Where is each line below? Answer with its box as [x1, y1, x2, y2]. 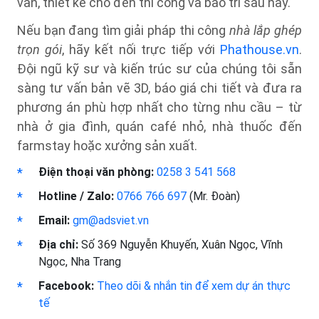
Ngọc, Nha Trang [38, 255, 121, 268]
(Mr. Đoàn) [187, 189, 240, 203]
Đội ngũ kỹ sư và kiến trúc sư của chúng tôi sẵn [17, 61, 302, 76]
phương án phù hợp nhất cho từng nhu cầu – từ [17, 100, 302, 115]
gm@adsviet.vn [73, 214, 149, 227]
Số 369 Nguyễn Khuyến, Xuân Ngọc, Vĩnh [78, 238, 283, 251]
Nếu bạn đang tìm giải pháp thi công [17, 23, 229, 38]
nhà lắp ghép [229, 23, 303, 38]
